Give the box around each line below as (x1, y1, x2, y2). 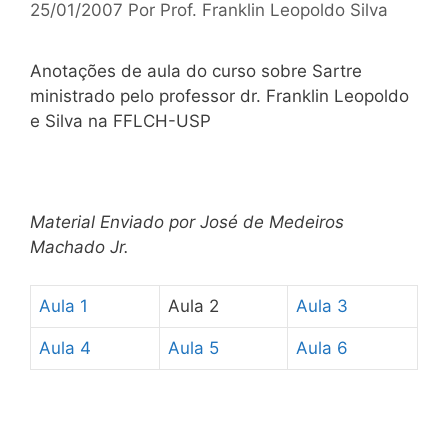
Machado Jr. (30, 236, 129, 257)
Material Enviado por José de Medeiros (30, 211, 344, 232)
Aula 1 (39, 296, 88, 316)
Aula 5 (168, 338, 219, 358)
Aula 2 (168, 296, 219, 316)
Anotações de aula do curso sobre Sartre (30, 60, 362, 81)
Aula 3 (296, 296, 348, 316)
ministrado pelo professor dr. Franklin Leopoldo (30, 85, 409, 106)
